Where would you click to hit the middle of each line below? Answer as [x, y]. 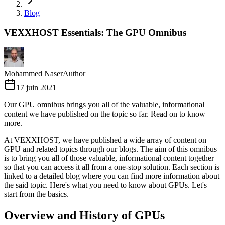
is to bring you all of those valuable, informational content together [109, 158]
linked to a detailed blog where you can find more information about [112, 176]
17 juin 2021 [36, 88]
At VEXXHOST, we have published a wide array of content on [105, 140]
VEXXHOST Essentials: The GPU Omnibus [95, 32]
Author [74, 74]
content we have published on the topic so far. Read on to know [105, 114]
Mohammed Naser [33, 74]
